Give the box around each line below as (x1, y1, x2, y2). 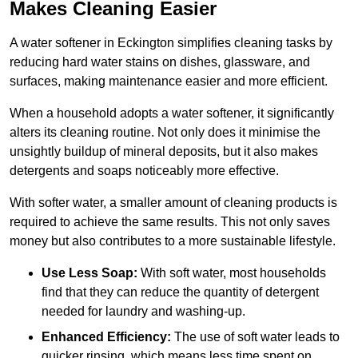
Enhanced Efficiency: (42, 329, 171, 344)
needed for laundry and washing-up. (42, 304, 245, 318)
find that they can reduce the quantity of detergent (42, 284, 319, 299)
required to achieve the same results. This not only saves (10, 214, 330, 229)
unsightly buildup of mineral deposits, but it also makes (10, 144, 318, 158)
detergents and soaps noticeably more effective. (10, 163, 279, 177)
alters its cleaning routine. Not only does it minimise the (10, 125, 320, 139)
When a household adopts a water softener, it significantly (10, 105, 334, 120)
